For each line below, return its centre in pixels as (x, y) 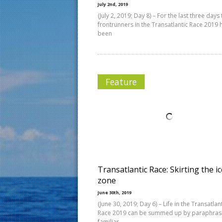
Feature (121, 82)
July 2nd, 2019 (113, 4)
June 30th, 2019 (114, 193)
